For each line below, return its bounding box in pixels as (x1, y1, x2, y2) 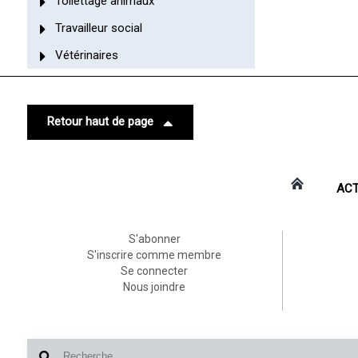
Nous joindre (123, 280, 186, 293)
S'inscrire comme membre (87, 248, 222, 261)
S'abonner (128, 232, 181, 245)
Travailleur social (54, 20, 142, 35)
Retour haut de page (46, 113, 153, 129)
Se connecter (121, 264, 189, 277)
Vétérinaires (54, 47, 118, 62)
